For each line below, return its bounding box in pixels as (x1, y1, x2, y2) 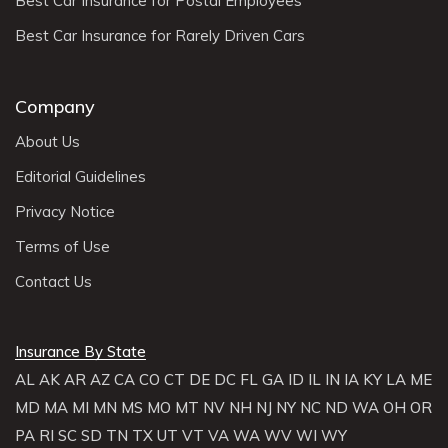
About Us (15, 131, 80, 151)
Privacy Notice (15, 201, 115, 221)
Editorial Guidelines (15, 166, 146, 186)
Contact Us (15, 271, 92, 291)
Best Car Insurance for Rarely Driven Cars (15, 25, 305, 45)
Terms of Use (15, 236, 110, 256)
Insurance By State (15, 341, 146, 361)
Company (15, 94, 95, 118)
